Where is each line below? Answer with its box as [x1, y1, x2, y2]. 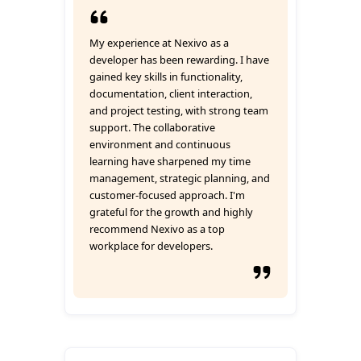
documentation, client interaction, [89, 86, 252, 101]
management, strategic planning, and [89, 171, 270, 185]
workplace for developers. [89, 239, 213, 253]
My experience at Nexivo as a [89, 35, 229, 50]
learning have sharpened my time [89, 154, 251, 168]
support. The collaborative [89, 120, 215, 135]
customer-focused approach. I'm [89, 188, 245, 202]
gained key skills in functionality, [89, 69, 243, 84]
